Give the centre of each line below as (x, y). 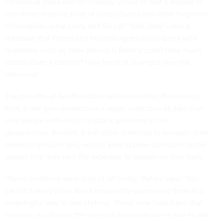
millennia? (22, 74)
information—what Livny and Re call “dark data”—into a (97, 26)
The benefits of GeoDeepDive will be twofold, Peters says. (103, 96)
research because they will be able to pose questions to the (105, 144)
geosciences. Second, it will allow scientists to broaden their (107, 132)
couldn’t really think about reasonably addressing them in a (104, 190)
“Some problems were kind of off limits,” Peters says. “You (102, 178)
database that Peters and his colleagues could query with (101, 38)
